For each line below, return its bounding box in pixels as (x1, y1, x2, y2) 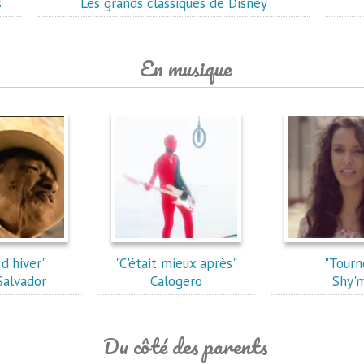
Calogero (150, 272, 203, 290)
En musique (139, 51, 232, 85)
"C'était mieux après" (115, 254, 238, 272)
